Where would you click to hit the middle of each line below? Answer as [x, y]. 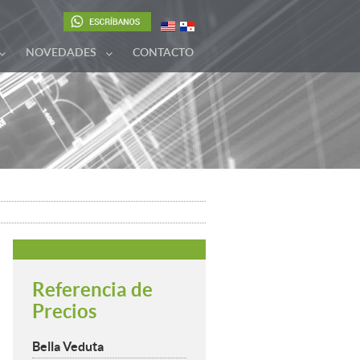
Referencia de [92, 290]
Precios [64, 311]
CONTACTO [163, 53]
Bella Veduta [68, 347]
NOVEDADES [61, 53]
